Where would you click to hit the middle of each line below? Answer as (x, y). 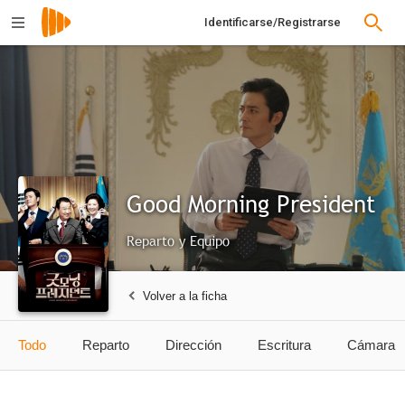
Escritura (284, 345)
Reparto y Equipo (178, 240)
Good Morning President (251, 204)
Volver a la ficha (185, 296)
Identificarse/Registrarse (273, 22)
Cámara (371, 345)
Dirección (193, 345)
